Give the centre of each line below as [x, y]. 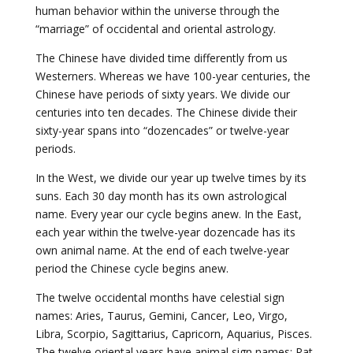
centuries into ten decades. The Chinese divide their [166, 112]
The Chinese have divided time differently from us [161, 58]
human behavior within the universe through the [157, 11]
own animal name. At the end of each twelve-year [162, 250]
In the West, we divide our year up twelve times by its [171, 178]
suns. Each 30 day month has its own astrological [161, 196]
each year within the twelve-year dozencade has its [165, 232]
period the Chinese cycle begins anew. [132, 268]
